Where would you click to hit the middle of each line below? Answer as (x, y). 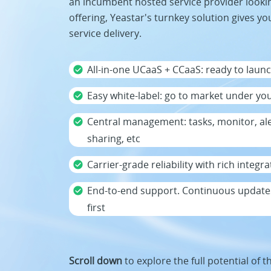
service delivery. (106, 33)
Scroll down (96, 261)
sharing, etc (114, 139)
